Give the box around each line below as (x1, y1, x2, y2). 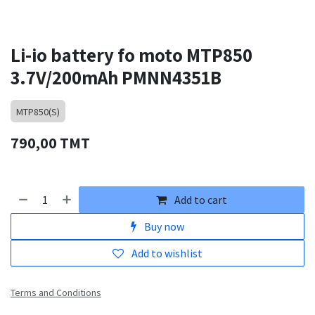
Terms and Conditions (11, 286, 101, 300)
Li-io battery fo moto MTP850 (11, 42, 252, 68)
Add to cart (172, 193, 228, 207)
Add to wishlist (131, 246, 202, 261)
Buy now (142, 219, 184, 234)
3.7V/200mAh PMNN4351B (11, 65, 221, 91)
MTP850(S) (16, 105, 60, 119)
